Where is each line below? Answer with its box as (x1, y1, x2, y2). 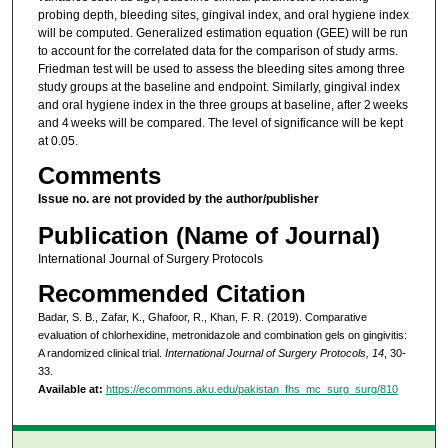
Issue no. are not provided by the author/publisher (37, 192, 319, 207)
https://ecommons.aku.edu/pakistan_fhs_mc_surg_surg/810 (105, 383, 398, 396)
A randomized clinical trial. (37, 347, 165, 360)
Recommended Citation (37, 280, 306, 308)
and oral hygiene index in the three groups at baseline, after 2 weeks (37, 97, 408, 112)
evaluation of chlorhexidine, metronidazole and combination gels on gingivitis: (37, 329, 407, 342)
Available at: (37, 383, 103, 396)
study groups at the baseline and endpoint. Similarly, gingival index (37, 79, 400, 94)
